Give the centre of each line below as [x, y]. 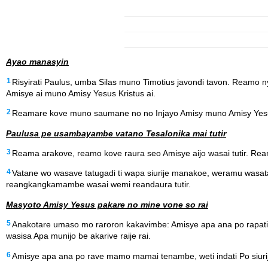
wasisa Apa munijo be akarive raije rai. [78, 236]
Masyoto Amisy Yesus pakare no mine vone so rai [107, 204]
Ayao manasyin [37, 62]
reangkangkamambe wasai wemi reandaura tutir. [98, 185]
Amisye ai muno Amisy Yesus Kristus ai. [81, 93]
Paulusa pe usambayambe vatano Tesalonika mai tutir [116, 133]
